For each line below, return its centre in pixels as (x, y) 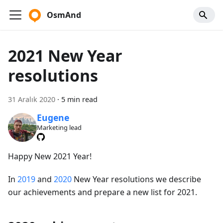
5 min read (79, 99)
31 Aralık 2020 (32, 99)
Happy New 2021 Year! (50, 156)
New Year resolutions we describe (136, 179)
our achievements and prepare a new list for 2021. (103, 192)
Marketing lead (59, 128)
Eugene (53, 118)
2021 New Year (65, 56)
